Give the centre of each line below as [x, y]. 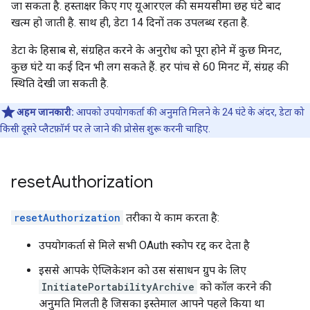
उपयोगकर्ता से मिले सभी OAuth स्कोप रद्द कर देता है [144, 245]
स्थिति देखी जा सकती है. [60, 83]
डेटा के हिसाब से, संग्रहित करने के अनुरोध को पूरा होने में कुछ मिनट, [146, 50]
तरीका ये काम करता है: [171, 218]
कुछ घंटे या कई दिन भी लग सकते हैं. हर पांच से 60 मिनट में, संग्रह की [150, 67]
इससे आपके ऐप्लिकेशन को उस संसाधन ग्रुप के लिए [143, 270]
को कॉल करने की [234, 287]
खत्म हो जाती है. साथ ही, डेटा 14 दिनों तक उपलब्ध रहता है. [130, 22]
